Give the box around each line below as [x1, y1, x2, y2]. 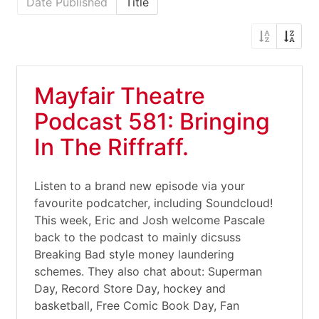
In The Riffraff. [34, 133, 189, 161]
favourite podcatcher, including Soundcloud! [34, 196, 273, 210]
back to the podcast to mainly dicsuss [34, 230, 241, 244]
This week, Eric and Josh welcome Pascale [34, 213, 265, 227]
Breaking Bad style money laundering [34, 247, 234, 261]
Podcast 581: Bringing [34, 108, 270, 135]
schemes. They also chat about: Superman [34, 264, 262, 278]
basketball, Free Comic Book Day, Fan [34, 298, 239, 313]
